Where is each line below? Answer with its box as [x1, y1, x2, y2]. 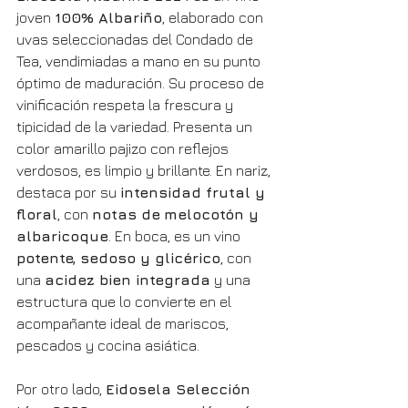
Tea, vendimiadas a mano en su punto [16, 53, 264, 70]
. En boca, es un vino [108, 228, 244, 245]
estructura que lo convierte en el [16, 293, 235, 311]
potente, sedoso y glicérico [16, 250, 220, 267]
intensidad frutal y [120, 184, 270, 201]
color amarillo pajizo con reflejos [16, 140, 232, 158]
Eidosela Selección [106, 381, 255, 398]
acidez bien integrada [45, 271, 210, 289]
